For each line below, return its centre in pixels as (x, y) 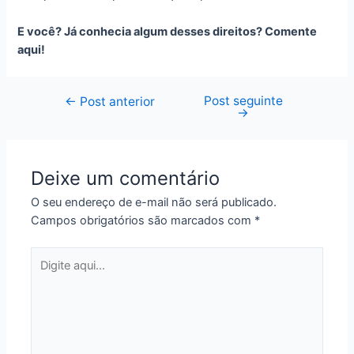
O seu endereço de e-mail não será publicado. (154, 203)
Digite (45, 256)
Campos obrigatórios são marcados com (143, 221)
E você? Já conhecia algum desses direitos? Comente (168, 31)
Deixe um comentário (126, 179)
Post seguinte (243, 101)
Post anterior (115, 102)
